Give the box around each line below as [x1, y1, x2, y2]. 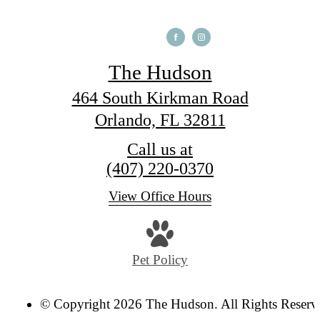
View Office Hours [109, 188, 211, 204]
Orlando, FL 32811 [94, 110, 226, 129]
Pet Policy [132, 252, 188, 268]
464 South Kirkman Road [71, 88, 249, 107]
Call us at [127, 139, 193, 159]
